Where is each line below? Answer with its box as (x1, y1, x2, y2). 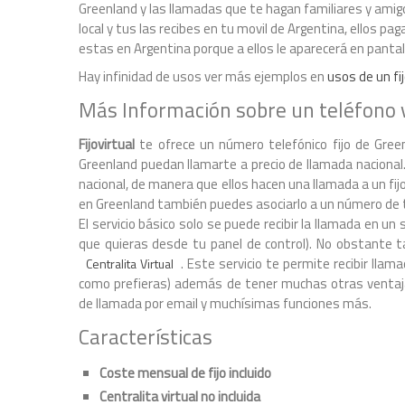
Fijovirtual (79, 134, 135, 155)
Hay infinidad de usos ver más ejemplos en (79, 66, 327, 87)
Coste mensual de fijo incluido (99, 363, 271, 383)
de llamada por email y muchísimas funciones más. (79, 293, 372, 314)
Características (79, 321, 212, 353)
